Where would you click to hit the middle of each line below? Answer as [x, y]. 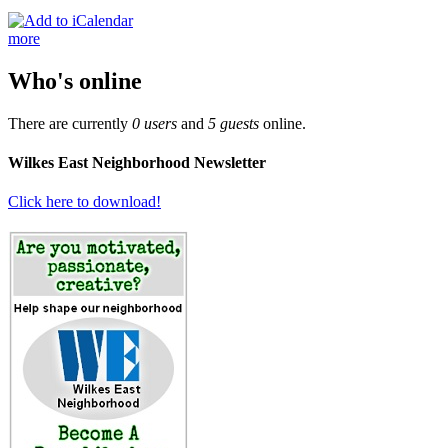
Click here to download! [84, 202]
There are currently [70, 123]
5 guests [233, 123]
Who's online [75, 80]
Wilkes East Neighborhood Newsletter [137, 162]
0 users [154, 123]
